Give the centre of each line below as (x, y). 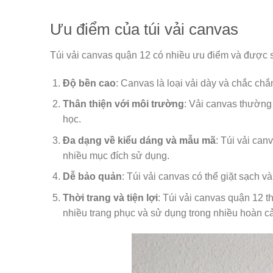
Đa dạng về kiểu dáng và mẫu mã (139, 140)
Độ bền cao (89, 83)
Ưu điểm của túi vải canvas (144, 30)
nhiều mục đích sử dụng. (116, 155)
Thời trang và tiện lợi (110, 198)
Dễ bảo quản (92, 177)
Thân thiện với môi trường (123, 104)
